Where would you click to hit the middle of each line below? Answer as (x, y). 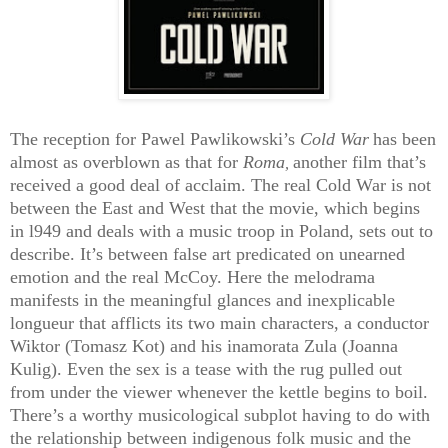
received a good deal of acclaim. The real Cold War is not (220, 184)
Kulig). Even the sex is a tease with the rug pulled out (206, 368)
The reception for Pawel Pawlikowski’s (152, 138)
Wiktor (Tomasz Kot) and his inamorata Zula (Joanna (204, 345)
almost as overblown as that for (124, 161)
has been (404, 138)
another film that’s (359, 161)
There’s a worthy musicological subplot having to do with (220, 414)
